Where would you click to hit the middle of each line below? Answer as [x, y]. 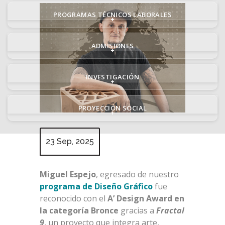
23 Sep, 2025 [70, 141]
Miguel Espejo [68, 174]
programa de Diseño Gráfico [96, 186]
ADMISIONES [113, 46]
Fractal [170, 210]
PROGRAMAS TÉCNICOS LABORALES [113, 15]
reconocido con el [74, 198]
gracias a [137, 210]
